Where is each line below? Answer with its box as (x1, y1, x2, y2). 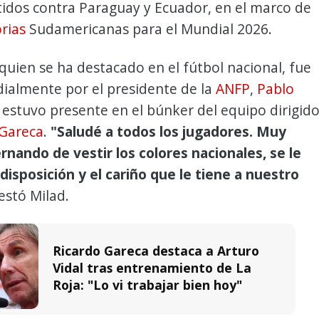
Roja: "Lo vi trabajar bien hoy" (53, 276, 242, 293)
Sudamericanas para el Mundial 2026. (26, 19, 272, 39)
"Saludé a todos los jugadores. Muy (51, 122, 286, 142)
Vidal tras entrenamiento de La (53, 258, 251, 276)
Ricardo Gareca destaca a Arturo (53, 241, 259, 259)
